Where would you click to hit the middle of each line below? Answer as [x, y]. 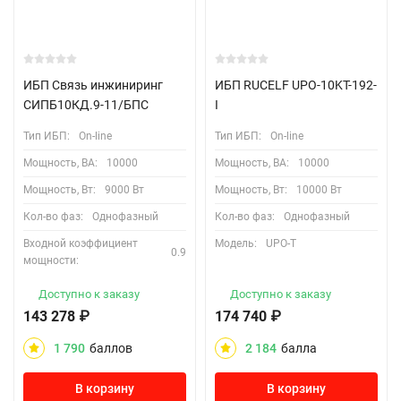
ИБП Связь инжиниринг [93, 85]
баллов [111, 348]
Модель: [236, 243]
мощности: [51, 260]
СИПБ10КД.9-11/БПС [86, 105]
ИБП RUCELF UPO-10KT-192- [296, 85]
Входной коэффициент [81, 243]
